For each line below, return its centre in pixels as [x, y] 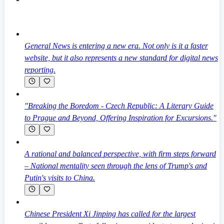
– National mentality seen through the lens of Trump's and [116, 166]
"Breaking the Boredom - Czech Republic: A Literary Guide [119, 106]
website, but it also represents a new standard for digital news [121, 58]
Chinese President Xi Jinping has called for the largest [110, 214]
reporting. [40, 70]
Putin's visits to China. [60, 178]
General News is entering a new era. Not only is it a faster [116, 46]
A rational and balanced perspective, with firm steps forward [120, 154]
